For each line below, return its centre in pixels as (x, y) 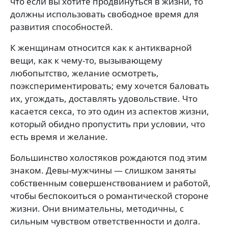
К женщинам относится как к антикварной (101, 47)
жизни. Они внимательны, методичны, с (97, 208)
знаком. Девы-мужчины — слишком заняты (103, 170)
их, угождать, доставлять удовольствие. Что (104, 98)
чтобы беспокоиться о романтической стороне (109, 195)
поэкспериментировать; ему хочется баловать (110, 85)
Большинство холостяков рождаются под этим (109, 157)
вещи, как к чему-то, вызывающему (86, 60)
